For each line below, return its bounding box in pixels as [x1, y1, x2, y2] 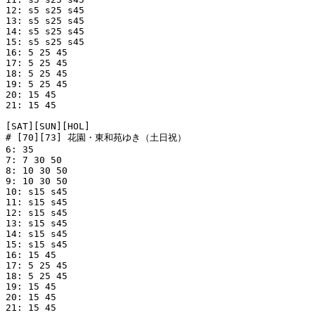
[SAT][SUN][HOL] [6, 121, 90, 132]
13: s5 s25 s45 [6, 15, 84, 27]
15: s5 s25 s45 [6, 37, 84, 48]
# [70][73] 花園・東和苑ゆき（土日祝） [6, 132, 186, 143]
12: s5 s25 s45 [6, 5, 84, 16]
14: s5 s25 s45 [6, 26, 84, 37]
